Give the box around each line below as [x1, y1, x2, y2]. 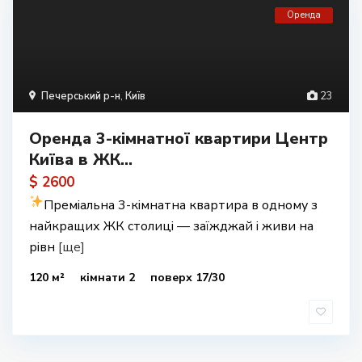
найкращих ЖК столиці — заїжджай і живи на [29, 217, 314, 235]
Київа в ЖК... [29, 149, 133, 170]
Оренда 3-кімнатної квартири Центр [29, 128, 328, 149]
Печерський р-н [41, 89, 120, 103]
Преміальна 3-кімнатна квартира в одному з [44, 196, 318, 214]
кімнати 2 [80, 270, 138, 285]
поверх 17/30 [150, 270, 225, 285]
